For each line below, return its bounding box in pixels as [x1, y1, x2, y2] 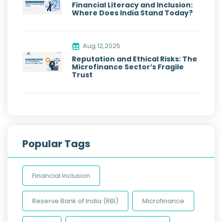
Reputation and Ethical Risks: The [72, 54, 197, 64]
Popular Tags [22, 137, 90, 151]
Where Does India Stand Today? [72, 8, 193, 18]
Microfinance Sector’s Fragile [72, 62, 184, 72]
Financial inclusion [32, 171, 90, 181]
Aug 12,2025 [83, 41, 120, 51]
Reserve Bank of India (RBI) [32, 196, 118, 206]
